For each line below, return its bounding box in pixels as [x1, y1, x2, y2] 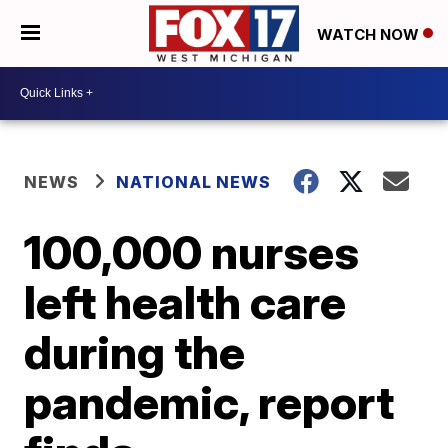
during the [24, 323, 246, 380]
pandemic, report [24, 373, 395, 430]
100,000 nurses [24, 223, 360, 280]
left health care [24, 273, 347, 330]
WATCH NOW [317, 24, 423, 44]
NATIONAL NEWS [116, 171, 272, 192]
